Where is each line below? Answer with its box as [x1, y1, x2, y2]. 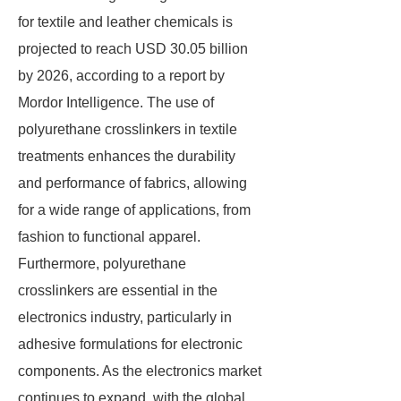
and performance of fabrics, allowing [18, 175, 247, 191]
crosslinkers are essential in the [18, 283, 218, 298]
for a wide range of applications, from [18, 202, 251, 218]
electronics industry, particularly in [18, 310, 232, 325]
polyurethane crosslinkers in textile [18, 122, 237, 137]
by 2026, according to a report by [18, 68, 225, 83]
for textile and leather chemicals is [18, 14, 233, 30]
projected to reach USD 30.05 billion [18, 41, 248, 56]
